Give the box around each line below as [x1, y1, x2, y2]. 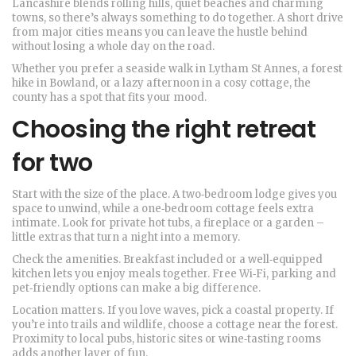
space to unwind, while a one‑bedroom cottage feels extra [12, 202, 314, 215]
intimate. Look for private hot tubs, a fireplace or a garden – [12, 216, 324, 230]
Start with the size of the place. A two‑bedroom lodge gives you [12, 188, 337, 201]
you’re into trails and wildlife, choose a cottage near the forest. [12, 318, 338, 331]
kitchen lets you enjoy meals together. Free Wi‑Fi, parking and [12, 267, 336, 281]
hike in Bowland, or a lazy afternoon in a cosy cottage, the [12, 76, 311, 90]
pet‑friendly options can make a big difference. [12, 281, 261, 295]
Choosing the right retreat [12, 113, 315, 146]
